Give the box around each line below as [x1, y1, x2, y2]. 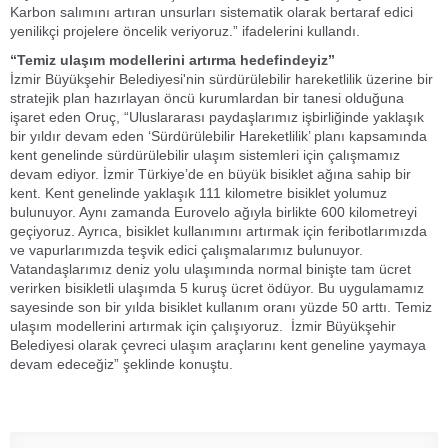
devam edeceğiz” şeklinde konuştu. [10, 356, 233, 372]
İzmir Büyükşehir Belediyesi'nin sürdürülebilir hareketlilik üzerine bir [10, 71, 433, 87]
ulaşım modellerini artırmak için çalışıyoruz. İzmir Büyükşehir [10, 318, 396, 334]
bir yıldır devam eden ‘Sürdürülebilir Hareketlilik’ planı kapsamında [10, 128, 427, 144]
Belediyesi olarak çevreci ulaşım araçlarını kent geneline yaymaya [10, 337, 426, 353]
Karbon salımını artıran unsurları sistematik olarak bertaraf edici [10, 4, 413, 20]
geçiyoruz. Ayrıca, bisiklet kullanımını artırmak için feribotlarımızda [10, 223, 427, 239]
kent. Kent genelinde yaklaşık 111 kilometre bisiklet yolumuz [10, 185, 387, 201]
